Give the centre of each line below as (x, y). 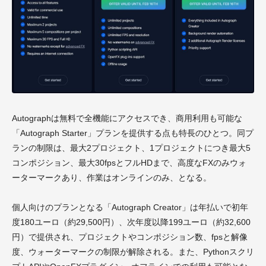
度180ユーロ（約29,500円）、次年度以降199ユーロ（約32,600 (131, 222)
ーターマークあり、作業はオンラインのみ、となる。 (112, 178)
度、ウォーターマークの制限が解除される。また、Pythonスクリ (133, 252)
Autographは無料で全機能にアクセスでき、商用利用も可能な (127, 118)
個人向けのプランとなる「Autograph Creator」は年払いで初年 (130, 208)
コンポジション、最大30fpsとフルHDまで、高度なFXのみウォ (129, 163)
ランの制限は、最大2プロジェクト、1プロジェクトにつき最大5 (131, 148)
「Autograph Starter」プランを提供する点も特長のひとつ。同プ (133, 133)
